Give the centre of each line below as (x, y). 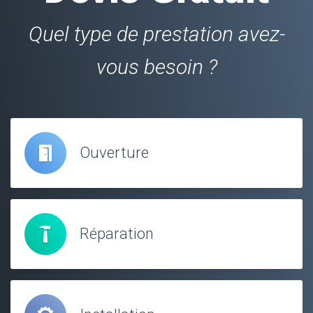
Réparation (117, 233)
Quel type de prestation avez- (156, 34)
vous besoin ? (156, 66)
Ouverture (114, 152)
